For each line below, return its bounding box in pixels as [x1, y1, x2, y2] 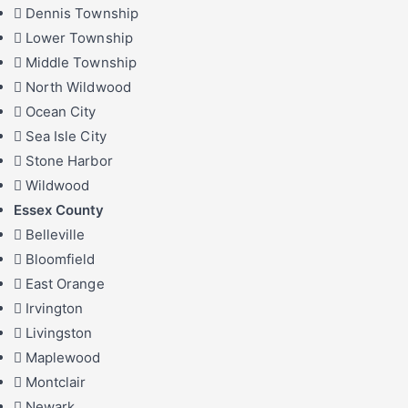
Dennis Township [25, 5, 138, 23]
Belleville [25, 226, 86, 244]
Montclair [25, 373, 87, 392]
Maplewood [25, 349, 101, 367]
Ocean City [25, 103, 97, 121]
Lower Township [25, 29, 133, 47]
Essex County [14, 201, 105, 219]
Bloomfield [25, 250, 96, 269]
